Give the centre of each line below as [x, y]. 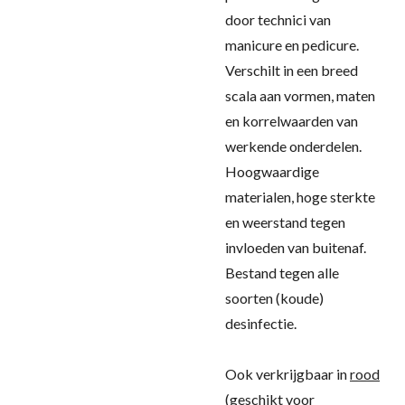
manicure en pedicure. [292, 45]
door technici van [278, 19]
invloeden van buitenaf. [296, 247]
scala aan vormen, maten [300, 95]
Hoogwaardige [272, 171]
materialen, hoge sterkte [300, 197]
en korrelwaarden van [292, 121]
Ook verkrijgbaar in [287, 374]
